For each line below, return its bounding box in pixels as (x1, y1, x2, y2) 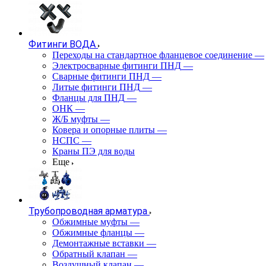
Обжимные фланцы (52, 227, 132, 237)
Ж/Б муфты (52, 114, 98, 124)
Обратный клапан (52, 249, 125, 259)
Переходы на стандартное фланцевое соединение (52, 50, 252, 60)
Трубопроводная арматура (28, 205, 147, 217)
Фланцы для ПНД (52, 93, 125, 103)
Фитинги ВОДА (28, 39, 96, 50)
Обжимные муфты (52, 217, 128, 227)
